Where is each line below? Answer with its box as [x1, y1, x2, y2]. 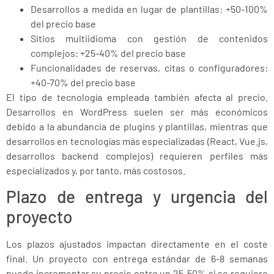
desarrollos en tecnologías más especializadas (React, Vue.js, [6, 135, 268, 147]
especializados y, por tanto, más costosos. [6, 164, 185, 176]
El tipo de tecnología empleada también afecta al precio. [6, 91, 268, 103]
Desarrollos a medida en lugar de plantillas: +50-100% [31, 2, 268, 15]
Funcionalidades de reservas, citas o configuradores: [31, 61, 268, 73]
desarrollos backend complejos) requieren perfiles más [6, 149, 268, 161]
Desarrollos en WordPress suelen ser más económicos [6, 105, 268, 117]
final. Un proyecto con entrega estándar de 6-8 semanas [6, 253, 268, 265]
